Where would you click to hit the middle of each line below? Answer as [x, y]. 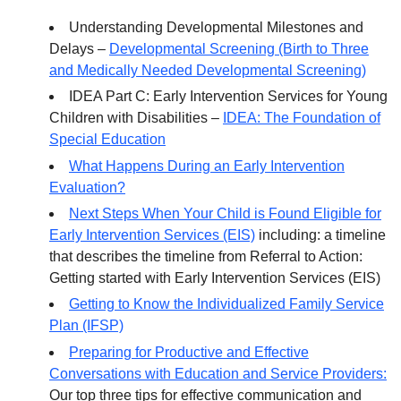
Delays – [79, 49]
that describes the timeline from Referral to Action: [206, 257]
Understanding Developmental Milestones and [216, 28]
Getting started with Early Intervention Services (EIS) [215, 278]
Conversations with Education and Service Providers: [218, 373]
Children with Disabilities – [136, 118]
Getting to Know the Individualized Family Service [226, 304]
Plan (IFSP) [86, 326]
